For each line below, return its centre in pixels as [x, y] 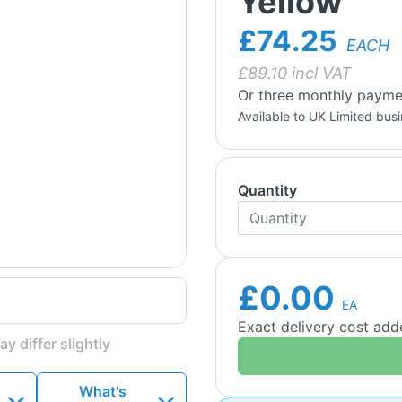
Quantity [267, 190]
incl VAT [319, 73]
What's [102, 391]
